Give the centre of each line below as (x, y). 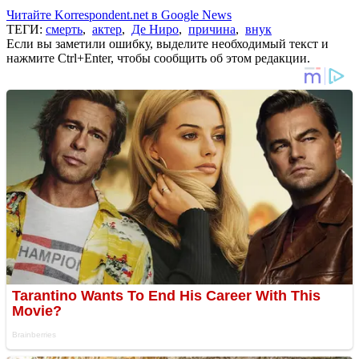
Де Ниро (155, 29)
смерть (64, 29)
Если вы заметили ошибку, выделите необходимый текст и (167, 43)
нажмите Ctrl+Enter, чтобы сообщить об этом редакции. (158, 58)
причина (212, 29)
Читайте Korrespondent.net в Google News (119, 14)
